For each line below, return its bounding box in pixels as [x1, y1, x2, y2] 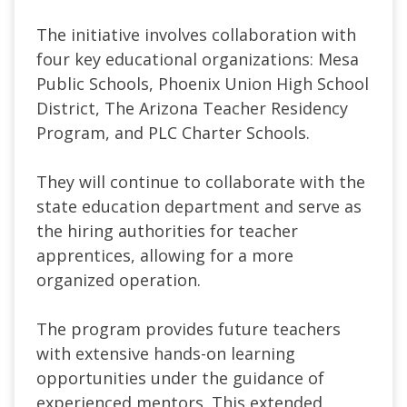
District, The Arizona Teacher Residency [36, 96, 348, 119]
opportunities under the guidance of [36, 366, 324, 389]
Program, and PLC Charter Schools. [36, 121, 314, 144]
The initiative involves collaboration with [36, 23, 356, 45]
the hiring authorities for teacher [36, 219, 298, 242]
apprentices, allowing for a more [36, 243, 293, 266]
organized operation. [36, 268, 201, 291]
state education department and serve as [36, 194, 362, 217]
